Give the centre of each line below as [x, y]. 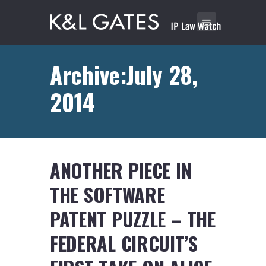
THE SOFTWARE [107, 195]
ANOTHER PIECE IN [121, 170]
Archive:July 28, [124, 74]
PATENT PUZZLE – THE [133, 219]
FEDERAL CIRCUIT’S [124, 243]
